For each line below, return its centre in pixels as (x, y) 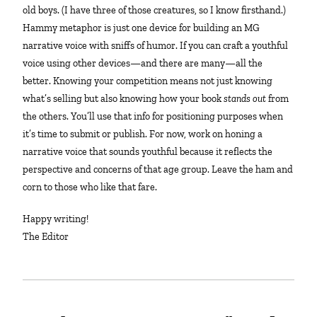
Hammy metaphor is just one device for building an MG (142, 28)
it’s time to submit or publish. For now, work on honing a (143, 134)
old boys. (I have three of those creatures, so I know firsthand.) (155, 11)
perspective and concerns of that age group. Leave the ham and (158, 170)
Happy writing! (60, 219)
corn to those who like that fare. (90, 188)
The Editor (46, 237)
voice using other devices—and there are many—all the (143, 64)
